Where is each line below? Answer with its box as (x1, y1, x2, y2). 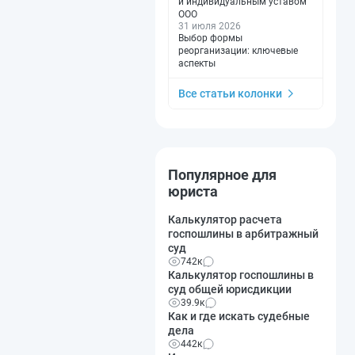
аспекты (178, 57, 216, 69)
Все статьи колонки (178, 86, 282, 100)
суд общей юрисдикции (168, 282, 292, 296)
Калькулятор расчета (168, 212, 282, 226)
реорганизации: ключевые (178, 44, 298, 56)
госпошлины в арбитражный (168, 227, 319, 240)
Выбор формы (178, 32, 242, 44)
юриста (168, 182, 218, 200)
